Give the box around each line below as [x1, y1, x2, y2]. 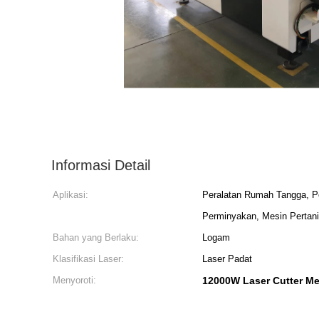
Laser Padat [202, 253, 252, 264]
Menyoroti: [53, 275, 96, 286]
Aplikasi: [53, 189, 88, 200]
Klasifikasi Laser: [53, 253, 124, 264]
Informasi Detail [51, 157, 150, 173]
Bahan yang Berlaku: [53, 232, 139, 243]
